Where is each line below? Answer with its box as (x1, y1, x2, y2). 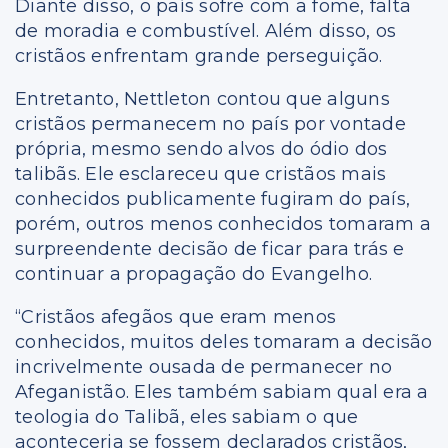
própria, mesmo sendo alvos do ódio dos (15, 137, 388, 160)
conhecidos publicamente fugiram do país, (15, 187, 410, 210)
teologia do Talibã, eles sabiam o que (15, 405, 359, 428)
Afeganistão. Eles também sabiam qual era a (15, 380, 429, 403)
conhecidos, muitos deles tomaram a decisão (15, 330, 433, 353)
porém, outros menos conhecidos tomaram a (15, 212, 431, 235)
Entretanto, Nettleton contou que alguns (15, 87, 390, 110)
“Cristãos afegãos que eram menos (15, 305, 336, 328)
